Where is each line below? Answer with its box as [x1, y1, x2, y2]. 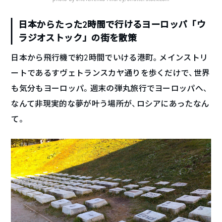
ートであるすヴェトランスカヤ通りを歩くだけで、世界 [11, 67, 210, 78]
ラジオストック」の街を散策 [18, 31, 137, 44]
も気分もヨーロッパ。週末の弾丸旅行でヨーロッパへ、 [11, 82, 208, 93]
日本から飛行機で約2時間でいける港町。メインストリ [11, 52, 208, 62]
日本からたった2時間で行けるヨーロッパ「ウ [18, 18, 206, 30]
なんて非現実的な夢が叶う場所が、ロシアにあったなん [11, 98, 210, 109]
